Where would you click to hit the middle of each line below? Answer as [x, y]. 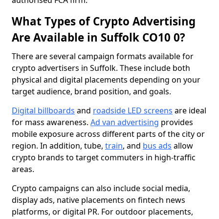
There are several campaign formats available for [103, 56]
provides [176, 122]
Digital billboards [43, 110]
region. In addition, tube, [58, 146]
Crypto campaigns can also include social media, [101, 188]
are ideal [189, 110]
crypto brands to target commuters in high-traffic [104, 157]
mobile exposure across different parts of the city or [108, 134]
